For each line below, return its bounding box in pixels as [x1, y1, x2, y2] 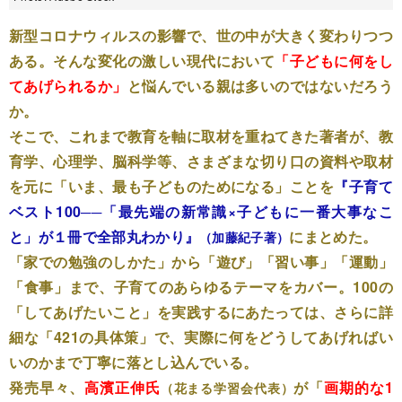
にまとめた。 [289, 225, 378, 247]
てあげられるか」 [9, 74, 127, 96]
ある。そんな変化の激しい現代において [9, 49, 275, 71]
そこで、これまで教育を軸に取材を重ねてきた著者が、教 [9, 125, 393, 146]
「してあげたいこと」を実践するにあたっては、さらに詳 [9, 301, 393, 322]
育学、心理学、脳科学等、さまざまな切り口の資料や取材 [9, 150, 393, 171]
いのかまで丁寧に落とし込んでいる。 [9, 351, 258, 372]
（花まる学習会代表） [160, 378, 294, 397]
